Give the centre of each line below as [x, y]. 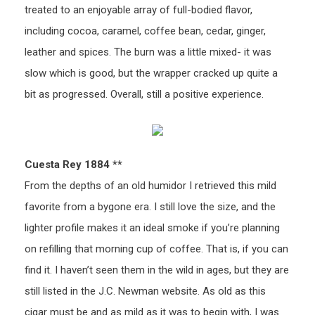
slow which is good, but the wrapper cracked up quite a [151, 73]
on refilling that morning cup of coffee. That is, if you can [156, 249]
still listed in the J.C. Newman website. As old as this [145, 291]
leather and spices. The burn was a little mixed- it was [148, 52]
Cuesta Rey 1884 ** [73, 165]
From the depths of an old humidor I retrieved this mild [150, 186]
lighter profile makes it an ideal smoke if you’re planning [152, 228]
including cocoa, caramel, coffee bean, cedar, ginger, [145, 31]
